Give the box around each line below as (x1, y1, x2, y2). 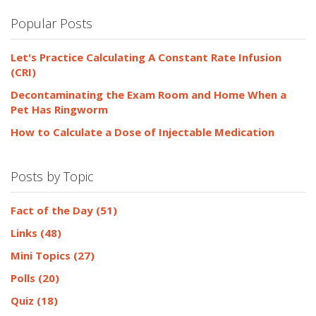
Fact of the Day (11, 202, 96, 217)
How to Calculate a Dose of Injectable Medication (11, 124, 274, 139)
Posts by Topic (11, 167, 94, 185)
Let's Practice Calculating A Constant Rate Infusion (11, 49, 281, 64)
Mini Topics (11, 248, 73, 262)
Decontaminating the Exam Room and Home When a (11, 87, 286, 102)
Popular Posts (11, 14, 92, 32)
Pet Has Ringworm (11, 102, 108, 116)
